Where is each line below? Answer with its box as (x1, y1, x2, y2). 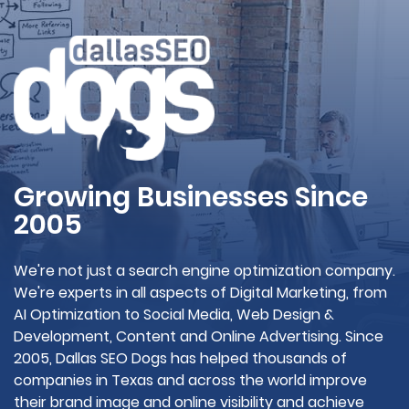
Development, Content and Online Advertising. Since (14, 326, 383, 347)
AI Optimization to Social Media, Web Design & (14, 304, 334, 325)
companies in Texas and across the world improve (14, 370, 367, 391)
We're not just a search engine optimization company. (14, 260, 395, 281)
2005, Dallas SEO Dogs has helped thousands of (14, 348, 347, 369)
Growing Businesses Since (14, 178, 368, 216)
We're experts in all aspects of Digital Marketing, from (14, 282, 387, 303)
